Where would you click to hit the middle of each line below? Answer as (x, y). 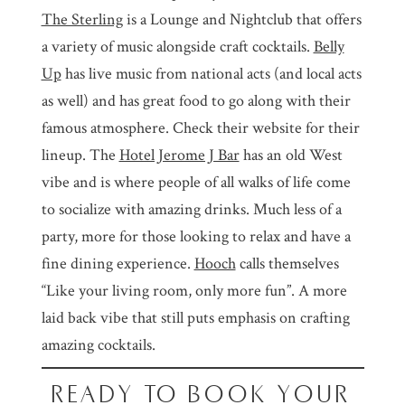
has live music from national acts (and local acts (211, 73)
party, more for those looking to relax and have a (196, 236)
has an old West (291, 155)
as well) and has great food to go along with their (196, 100)
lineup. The (80, 155)
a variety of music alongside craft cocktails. (177, 46)
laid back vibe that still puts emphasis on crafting (195, 317)
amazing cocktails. (98, 344)
